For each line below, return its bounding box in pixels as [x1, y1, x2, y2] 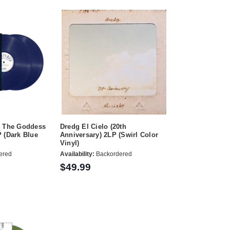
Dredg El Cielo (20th [60, 122, 126, 130]
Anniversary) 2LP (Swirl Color [60, 130, 159, 139]
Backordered [94, 150, 132, 158]
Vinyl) [60, 139, 80, 147]
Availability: [60, 150, 94, 158]
